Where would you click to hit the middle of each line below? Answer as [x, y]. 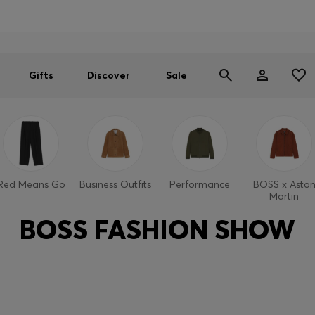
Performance [200, 184]
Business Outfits [115, 184]
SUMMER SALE [133, 16]
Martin [284, 196]
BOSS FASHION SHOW [157, 230]
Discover [109, 75]
